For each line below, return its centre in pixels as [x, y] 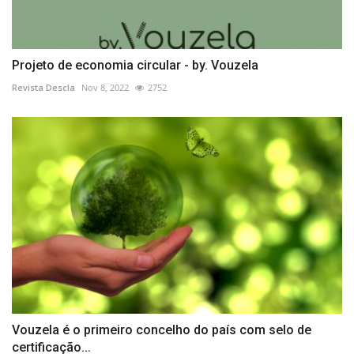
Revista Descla [43, 88]
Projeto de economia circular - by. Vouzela [135, 66]
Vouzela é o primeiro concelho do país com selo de [162, 330]
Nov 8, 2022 [105, 88]
